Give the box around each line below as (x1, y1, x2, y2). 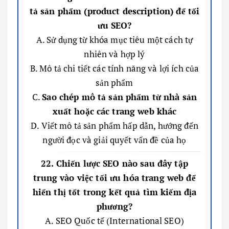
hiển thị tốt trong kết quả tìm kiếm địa (32, 186, 197, 198)
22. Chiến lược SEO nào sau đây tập (41, 157, 188, 169)
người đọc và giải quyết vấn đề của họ (42, 133, 187, 146)
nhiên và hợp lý (84, 48, 145, 60)
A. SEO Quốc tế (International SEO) (45, 214, 184, 226)
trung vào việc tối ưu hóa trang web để (33, 171, 196, 184)
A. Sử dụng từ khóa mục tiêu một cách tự (36, 33, 193, 45)
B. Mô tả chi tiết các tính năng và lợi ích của (30, 62, 199, 74)
